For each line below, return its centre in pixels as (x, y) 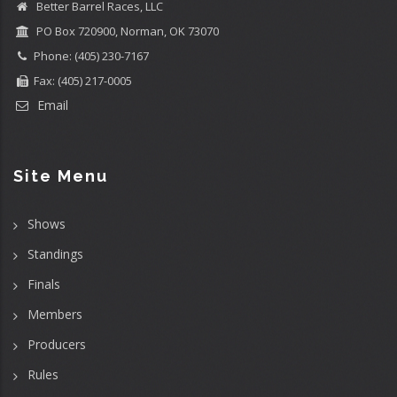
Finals (44, 284)
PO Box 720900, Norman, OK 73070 (126, 31)
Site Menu (61, 175)
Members (55, 314)
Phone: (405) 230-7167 (91, 56)
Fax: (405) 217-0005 (83, 81)
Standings (55, 253)
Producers (57, 344)
